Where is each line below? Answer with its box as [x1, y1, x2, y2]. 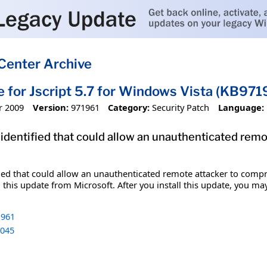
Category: [108, 101, 150, 113]
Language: [218, 101, 264, 113]
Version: [32, 101, 69, 113]
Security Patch [152, 101, 210, 113]
